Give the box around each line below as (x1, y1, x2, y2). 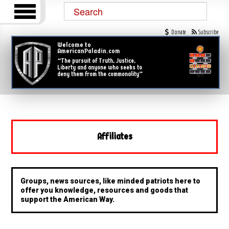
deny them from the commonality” (57, 71, 143, 78)
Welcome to (57, 41, 91, 49)
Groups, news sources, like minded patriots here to (20, 177, 201, 185)
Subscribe (198, 28, 219, 35)
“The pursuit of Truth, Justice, (57, 57, 136, 64)
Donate (171, 28, 186, 35)
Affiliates (97, 131, 132, 142)
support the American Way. (20, 195, 117, 203)
